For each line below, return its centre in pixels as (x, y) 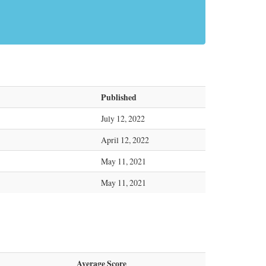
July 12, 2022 (123, 118)
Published (119, 97)
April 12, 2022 (125, 140)
